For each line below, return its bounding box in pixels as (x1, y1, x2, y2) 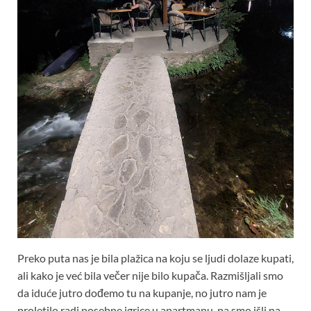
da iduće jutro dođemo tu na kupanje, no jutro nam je (17, 285, 267, 299)
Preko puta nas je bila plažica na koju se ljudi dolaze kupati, (17, 251, 294, 264)
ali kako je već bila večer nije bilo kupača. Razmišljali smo (17, 268, 283, 282)
